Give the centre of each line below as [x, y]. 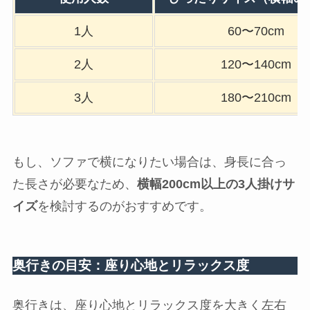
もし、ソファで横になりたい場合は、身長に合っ [149, 162]
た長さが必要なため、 [74, 184]
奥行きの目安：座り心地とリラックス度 [130, 265]
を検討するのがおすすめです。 [124, 207]
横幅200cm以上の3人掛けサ [216, 184]
